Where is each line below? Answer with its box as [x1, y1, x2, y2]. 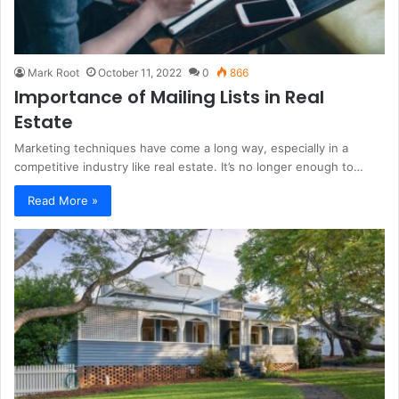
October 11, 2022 [98, 65, 182, 79]
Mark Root [28, 65, 79, 79]
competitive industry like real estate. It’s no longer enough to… [14, 159, 363, 174]
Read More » [28, 192, 98, 208]
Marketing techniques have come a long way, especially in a [14, 140, 348, 155]
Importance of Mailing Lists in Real [14, 84, 324, 110]
